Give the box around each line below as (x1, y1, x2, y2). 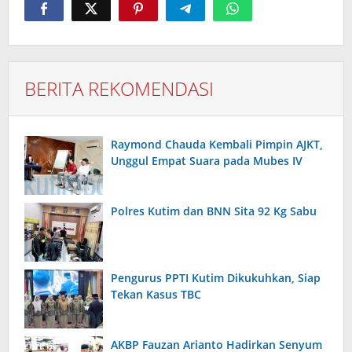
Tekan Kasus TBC (111, 287, 201, 302)
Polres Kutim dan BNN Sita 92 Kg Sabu (111, 203, 317, 219)
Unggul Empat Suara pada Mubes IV (111, 153, 302, 169)
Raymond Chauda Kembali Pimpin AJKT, (111, 137, 323, 152)
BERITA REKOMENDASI (24, 75, 214, 102)
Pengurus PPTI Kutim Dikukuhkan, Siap (111, 270, 321, 286)
